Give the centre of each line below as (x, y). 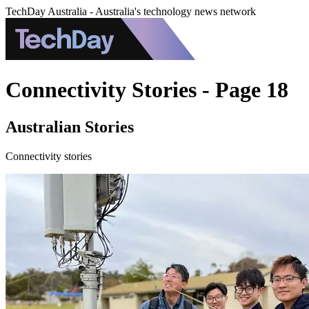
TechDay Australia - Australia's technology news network (131, 11)
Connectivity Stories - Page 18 (147, 90)
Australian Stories (70, 127)
